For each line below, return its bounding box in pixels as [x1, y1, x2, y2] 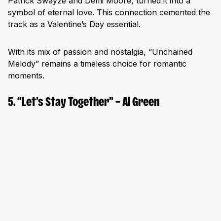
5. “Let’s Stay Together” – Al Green [8, 97, 159, 109]
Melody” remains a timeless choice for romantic [8, 58, 186, 69]
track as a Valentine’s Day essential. [8, 19, 141, 29]
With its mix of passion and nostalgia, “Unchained [8, 46, 192, 57]
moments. [8, 70, 44, 80]
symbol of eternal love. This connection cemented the [8, 7, 210, 17]
